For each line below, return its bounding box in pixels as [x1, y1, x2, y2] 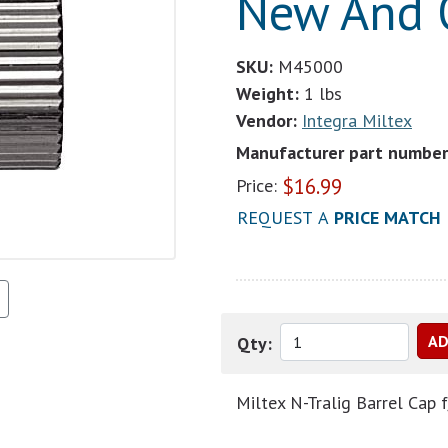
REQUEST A [237, 206, 334, 229]
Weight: [236, 82, 299, 105]
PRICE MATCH [334, 206, 441, 229]
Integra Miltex [302, 109, 412, 132]
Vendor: [236, 109, 297, 132]
